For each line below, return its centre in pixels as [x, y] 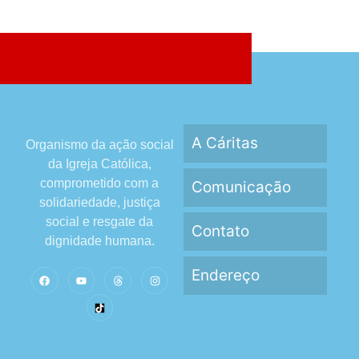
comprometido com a [100, 183]
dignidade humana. [99, 241]
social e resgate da [100, 222]
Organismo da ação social [99, 145]
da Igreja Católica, [99, 164]
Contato [220, 231]
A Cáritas [224, 143]
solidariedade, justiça [99, 202]
